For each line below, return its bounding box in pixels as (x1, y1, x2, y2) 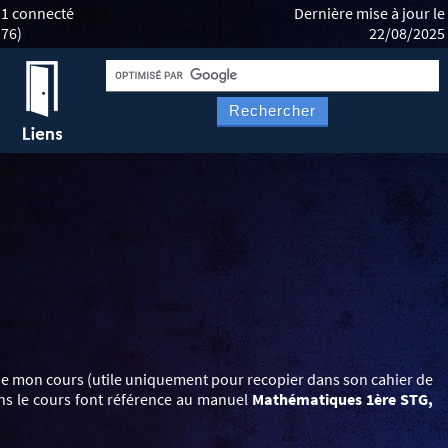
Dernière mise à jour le (282, 3, 445, 23)
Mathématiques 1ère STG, (252, 388, 434, 409)
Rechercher (228, 101, 316, 119)
